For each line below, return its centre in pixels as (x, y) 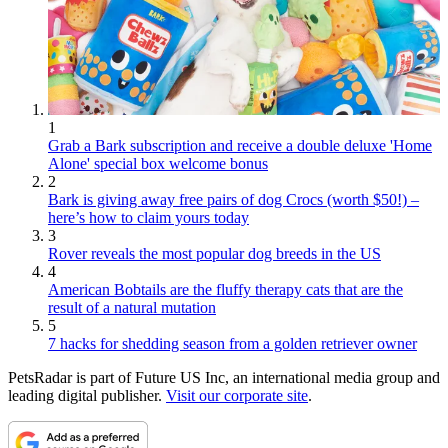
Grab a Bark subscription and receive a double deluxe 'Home (240, 145)
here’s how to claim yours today (148, 217)
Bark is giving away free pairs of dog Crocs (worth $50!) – (233, 199)
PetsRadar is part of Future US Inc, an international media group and (224, 377)
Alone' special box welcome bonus (158, 163)
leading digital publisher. (87, 395)
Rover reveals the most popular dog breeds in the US (214, 253)
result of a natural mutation (132, 307)
